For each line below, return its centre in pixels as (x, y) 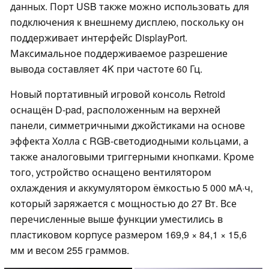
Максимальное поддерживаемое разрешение (119, 53)
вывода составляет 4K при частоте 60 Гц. (106, 69)
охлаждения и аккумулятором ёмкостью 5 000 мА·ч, (131, 188)
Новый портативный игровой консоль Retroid (118, 94)
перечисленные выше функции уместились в (116, 219)
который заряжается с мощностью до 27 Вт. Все (123, 204)
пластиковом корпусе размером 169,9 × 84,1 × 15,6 (128, 235)
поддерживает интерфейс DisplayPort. (99, 38)
